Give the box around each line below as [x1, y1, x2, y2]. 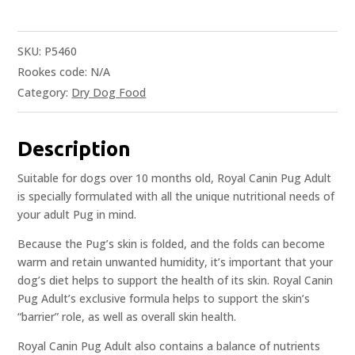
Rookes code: [17, 64, 91, 80]
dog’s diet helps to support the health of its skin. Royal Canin [17, 273, 334, 288]
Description [17, 137, 132, 161]
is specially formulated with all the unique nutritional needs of [17, 189, 335, 204]
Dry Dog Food [71, 85, 147, 101]
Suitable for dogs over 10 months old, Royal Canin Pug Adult [17, 170, 332, 186]
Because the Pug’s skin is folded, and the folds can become [17, 236, 326, 252]
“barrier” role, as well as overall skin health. [17, 309, 237, 325]
